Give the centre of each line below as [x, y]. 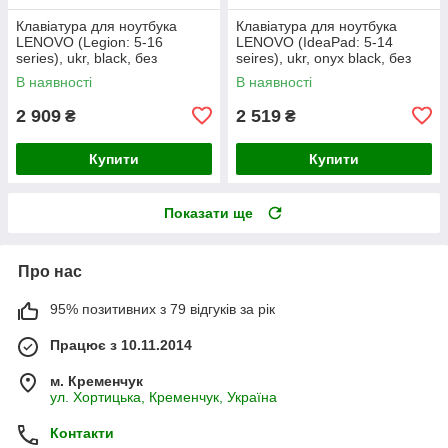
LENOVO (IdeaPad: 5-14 [314, 41]
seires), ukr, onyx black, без [323, 57]
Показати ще [208, 212]
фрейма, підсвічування [91, 73]
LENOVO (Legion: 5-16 [89, 41]
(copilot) [261, 89]
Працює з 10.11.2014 [121, 344]
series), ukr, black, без [86, 57]
